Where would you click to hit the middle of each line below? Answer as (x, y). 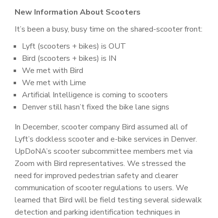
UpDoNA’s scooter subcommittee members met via (104, 151)
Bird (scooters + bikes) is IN (69, 58)
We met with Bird (53, 70)
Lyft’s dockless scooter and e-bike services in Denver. (106, 139)
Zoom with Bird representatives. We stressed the (100, 163)
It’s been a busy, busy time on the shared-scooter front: (109, 29)
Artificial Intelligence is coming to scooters (95, 95)
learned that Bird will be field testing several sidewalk (108, 200)
